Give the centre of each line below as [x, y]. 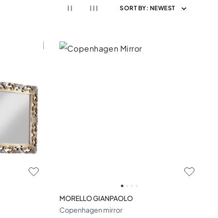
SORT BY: [135, 8]
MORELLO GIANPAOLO [96, 198]
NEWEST [162, 8]
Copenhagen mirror [91, 209]
